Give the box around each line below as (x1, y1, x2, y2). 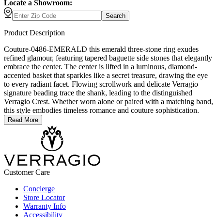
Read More (8, 116, 38, 124)
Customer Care (4, 168, 50, 177)
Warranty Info (23, 202, 66, 211)
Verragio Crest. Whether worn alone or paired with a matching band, (4, 97, 213, 106)
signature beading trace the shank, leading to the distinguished (4, 89, 192, 97)
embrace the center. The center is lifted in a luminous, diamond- (4, 62, 197, 71)
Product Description (4, 29, 65, 37)
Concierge (23, 185, 55, 193)
